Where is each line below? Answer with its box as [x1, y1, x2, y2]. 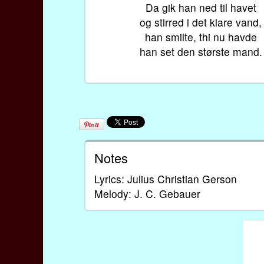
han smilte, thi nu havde [144, 29, 257, 44]
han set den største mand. [139, 44, 262, 59]
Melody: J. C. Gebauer [94, 186, 201, 201]
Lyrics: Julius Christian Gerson [94, 171, 237, 186]
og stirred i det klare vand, [140, 14, 262, 29]
